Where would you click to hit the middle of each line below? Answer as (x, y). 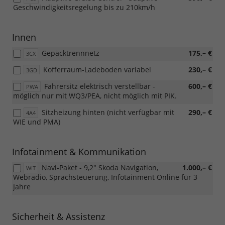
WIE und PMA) (37, 122)
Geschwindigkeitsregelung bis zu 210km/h (84, 8)
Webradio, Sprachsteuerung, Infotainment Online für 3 (105, 177)
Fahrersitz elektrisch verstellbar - (100, 86)
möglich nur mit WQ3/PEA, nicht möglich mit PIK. (95, 96)
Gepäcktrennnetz (71, 53)
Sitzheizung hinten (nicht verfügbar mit (108, 113)
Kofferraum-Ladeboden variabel (97, 70)
